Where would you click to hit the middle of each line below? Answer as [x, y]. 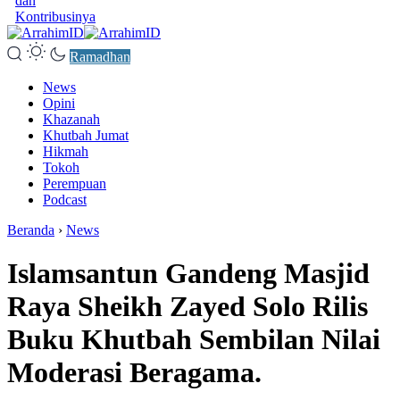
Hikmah [66, 151]
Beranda [31, 230]
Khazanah [71, 119]
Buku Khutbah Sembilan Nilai [194, 340]
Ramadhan [100, 57]
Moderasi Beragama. [134, 373]
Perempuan [75, 183]
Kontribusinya [55, 17]
